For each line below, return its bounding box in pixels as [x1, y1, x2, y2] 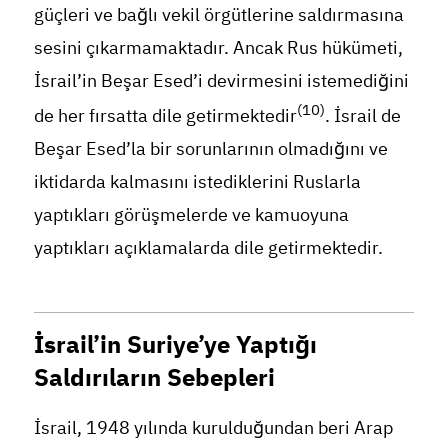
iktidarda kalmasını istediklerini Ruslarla [33, 167, 361, 195]
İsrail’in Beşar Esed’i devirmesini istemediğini [33, 66, 409, 94]
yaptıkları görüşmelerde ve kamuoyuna [33, 200, 349, 228]
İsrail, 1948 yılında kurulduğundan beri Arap [33, 413, 393, 441]
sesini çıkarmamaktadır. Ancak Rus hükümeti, [33, 33, 403, 61]
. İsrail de [324, 101, 401, 129]
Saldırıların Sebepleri [33, 359, 275, 396]
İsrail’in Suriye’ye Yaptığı [33, 326, 317, 363]
